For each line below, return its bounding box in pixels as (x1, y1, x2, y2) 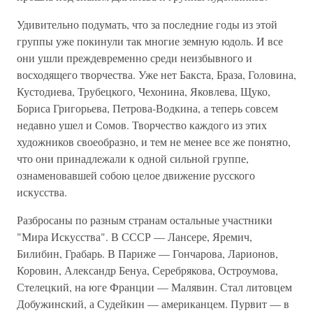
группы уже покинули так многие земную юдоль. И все (17, 34, 283, 48)
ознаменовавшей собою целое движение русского (17, 168, 255, 182)
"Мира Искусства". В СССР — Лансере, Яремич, (17, 229, 252, 244)
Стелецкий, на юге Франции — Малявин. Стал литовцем (17, 279, 292, 294)
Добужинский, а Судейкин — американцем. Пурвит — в (17, 296, 289, 311)
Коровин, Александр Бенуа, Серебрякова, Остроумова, (17, 263, 278, 277)
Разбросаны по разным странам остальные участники (17, 212, 272, 227)
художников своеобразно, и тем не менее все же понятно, (17, 134, 291, 149)
